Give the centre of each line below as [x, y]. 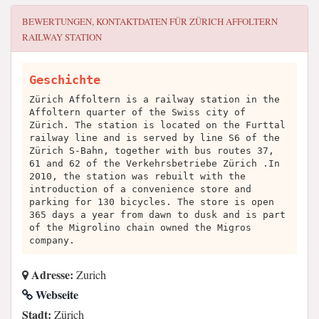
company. [52, 240]
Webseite [56, 294]
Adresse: [51, 274]
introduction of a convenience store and [140, 189]
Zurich [90, 274]
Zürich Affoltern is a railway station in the [155, 99]
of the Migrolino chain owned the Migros [140, 228]
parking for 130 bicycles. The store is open [152, 202]
